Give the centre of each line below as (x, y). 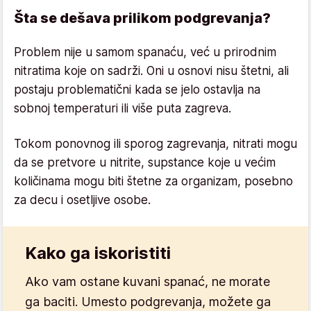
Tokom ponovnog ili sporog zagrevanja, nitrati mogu (155, 143)
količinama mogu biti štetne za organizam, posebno (153, 181)
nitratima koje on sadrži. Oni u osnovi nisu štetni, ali (151, 70)
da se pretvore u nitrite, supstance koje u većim (145, 162)
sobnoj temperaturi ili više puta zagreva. (123, 108)
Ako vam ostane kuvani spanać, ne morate (148, 281)
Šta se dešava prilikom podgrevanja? (142, 18)
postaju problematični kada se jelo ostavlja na (137, 89)
